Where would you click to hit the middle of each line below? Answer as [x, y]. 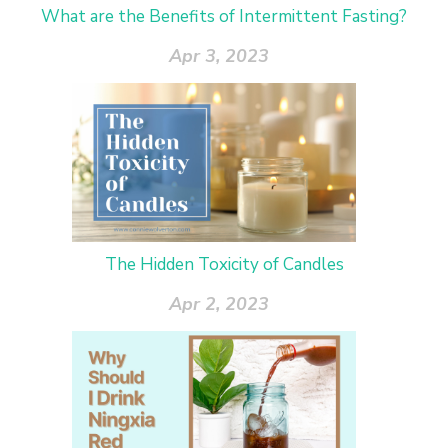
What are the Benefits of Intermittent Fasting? [224, 16]
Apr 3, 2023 [219, 55]
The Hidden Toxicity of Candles [224, 265]
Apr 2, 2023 [219, 304]
